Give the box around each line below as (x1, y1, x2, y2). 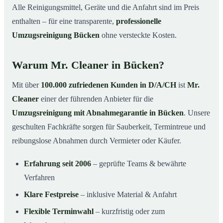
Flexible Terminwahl (24, 207, 94, 216)
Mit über (12, 81, 41, 90)
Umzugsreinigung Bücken (12, 31, 100, 40)
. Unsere (184, 109, 210, 117)
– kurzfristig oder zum (94, 207, 165, 216)
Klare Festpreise (24, 190, 79, 199)
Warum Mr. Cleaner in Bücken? (12, 59, 164, 72)
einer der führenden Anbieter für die (39, 95, 153, 104)
